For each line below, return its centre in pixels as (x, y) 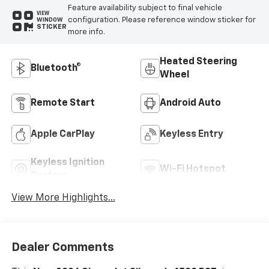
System (48, 176)
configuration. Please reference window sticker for (162, 20)
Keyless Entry (192, 134)
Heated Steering (198, 62)
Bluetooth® (56, 68)
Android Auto (190, 103)
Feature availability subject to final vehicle (145, 8)
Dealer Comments (62, 247)
